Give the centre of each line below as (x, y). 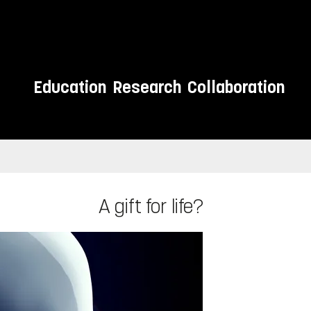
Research (146, 87)
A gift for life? (155, 207)
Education (69, 87)
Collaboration (236, 87)
